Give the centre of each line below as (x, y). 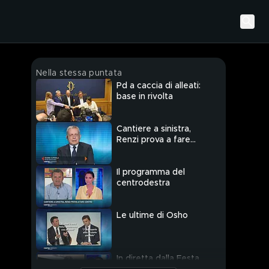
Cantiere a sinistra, (154, 129)
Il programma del (151, 173)
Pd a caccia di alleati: (159, 86)
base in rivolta (145, 97)
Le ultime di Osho (152, 216)
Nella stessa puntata (79, 73)
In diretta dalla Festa (158, 259)
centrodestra (143, 183)
